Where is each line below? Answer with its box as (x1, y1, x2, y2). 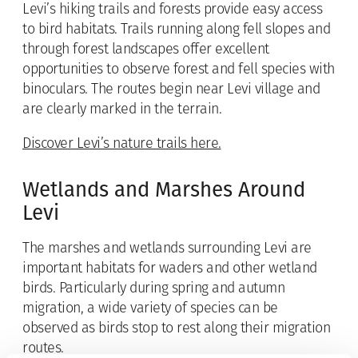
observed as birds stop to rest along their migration (22, 320, 330, 336)
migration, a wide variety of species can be (22, 300, 278, 316)
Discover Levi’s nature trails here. (22, 136, 221, 152)
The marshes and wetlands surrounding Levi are (22, 241, 312, 257)
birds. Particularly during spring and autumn (22, 280, 284, 296)
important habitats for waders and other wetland (22, 261, 317, 276)
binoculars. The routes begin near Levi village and (22, 82, 320, 97)
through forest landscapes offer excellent (22, 42, 269, 58)
